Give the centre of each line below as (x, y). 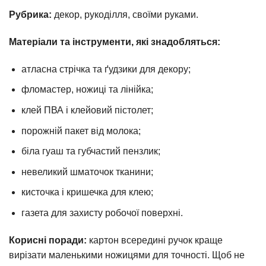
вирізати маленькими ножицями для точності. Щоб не (127, 255)
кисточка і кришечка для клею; (87, 192)
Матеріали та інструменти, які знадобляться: (115, 42)
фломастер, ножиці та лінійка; (87, 90)
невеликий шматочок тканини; (87, 172)
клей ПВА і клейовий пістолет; (87, 110)
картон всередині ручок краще (155, 240)
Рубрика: (30, 15)
